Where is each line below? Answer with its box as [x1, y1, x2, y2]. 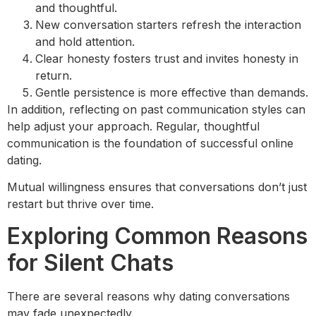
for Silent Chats [7, 248, 174, 276]
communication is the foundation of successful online [7, 135, 293, 150]
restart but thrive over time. [7, 197, 154, 212]
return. [35, 68, 72, 83]
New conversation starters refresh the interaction [35, 17, 301, 32]
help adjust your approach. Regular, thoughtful [7, 119, 260, 133]
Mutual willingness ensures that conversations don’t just [7, 180, 307, 195]
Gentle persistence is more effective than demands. [35, 85, 308, 99]
